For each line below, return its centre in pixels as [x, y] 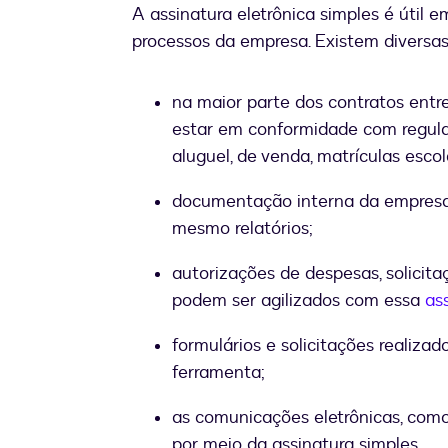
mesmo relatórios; [242, 229]
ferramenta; [218, 373]
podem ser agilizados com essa [298, 301]
